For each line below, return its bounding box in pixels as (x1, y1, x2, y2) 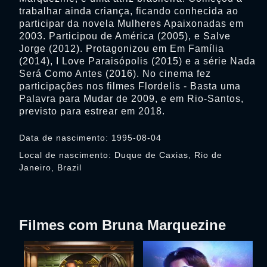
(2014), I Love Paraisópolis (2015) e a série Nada (19, 56, 256, 66)
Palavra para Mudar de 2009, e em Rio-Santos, (19, 94, 244, 104)
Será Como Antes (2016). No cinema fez (19, 69, 211, 79)
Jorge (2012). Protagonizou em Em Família (19, 44, 224, 54)
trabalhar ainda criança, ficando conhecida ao (19, 6, 238, 16)
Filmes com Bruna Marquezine (19, 217, 226, 233)
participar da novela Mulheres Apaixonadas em (19, 18, 244, 29)
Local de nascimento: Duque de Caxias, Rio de (19, 150, 222, 160)
